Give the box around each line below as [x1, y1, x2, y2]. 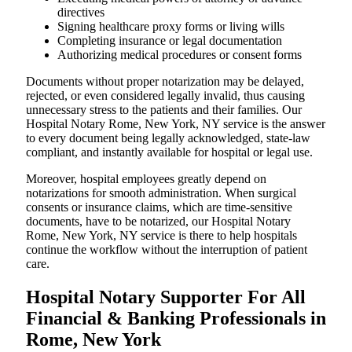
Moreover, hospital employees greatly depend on [26, 171, 266, 185]
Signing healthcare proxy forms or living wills [57, 19, 284, 33]
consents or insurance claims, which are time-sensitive [26, 200, 292, 214]
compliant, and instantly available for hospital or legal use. [26, 145, 313, 159]
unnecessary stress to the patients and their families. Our [26, 102, 302, 116]
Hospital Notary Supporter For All [26, 286, 306, 307]
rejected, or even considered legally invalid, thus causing [26, 88, 305, 102]
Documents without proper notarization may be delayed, [26, 74, 304, 88]
